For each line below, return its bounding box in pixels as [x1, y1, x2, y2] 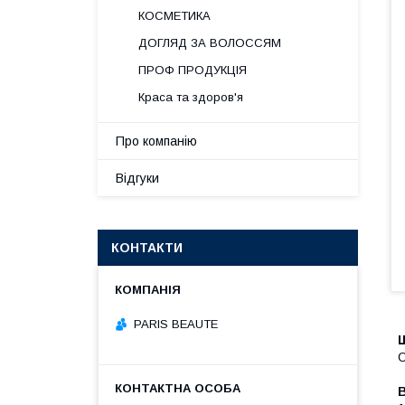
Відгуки [116, 171, 159, 185]
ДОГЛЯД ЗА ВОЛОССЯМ [138, 36, 281, 50]
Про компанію [116, 134, 197, 148]
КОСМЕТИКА [138, 9, 211, 23]
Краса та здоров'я [138, 90, 243, 104]
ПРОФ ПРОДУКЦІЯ [138, 63, 247, 77]
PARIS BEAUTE [134, 316, 218, 331]
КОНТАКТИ [111, 240, 183, 255]
